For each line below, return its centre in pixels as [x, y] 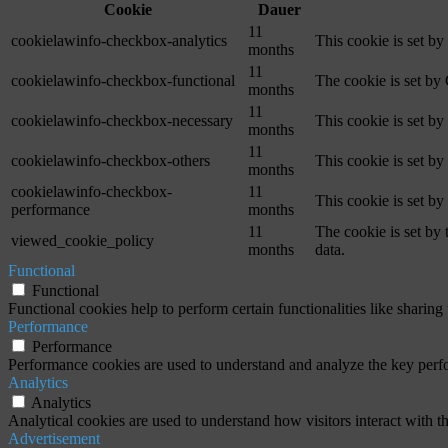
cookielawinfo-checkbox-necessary [122, 121]
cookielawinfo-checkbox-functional [123, 81]
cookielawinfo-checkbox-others [110, 161]
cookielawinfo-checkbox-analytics [119, 41]
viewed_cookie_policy [82, 241]
